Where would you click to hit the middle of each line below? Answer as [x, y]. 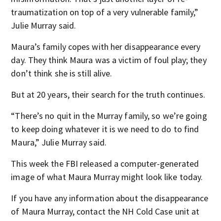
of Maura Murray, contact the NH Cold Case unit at [105, 211]
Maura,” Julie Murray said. [59, 142]
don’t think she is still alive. [62, 73]
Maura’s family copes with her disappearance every [106, 47]
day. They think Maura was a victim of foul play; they [109, 60]
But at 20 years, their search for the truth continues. [108, 94]
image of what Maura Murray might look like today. [107, 177]
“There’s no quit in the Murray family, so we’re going [109, 116]
